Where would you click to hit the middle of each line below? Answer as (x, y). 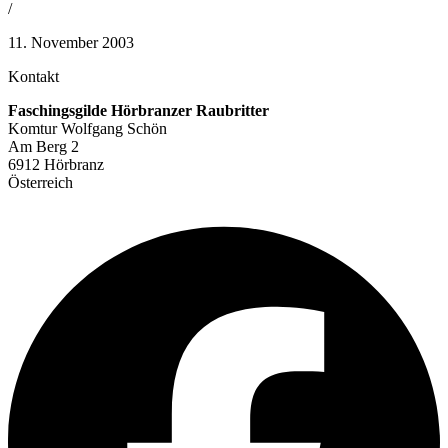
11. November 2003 (71, 42)
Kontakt (33, 76)
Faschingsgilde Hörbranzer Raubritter (138, 110)
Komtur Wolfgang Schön (87, 128)
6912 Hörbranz (56, 164)
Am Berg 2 (43, 146)
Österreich (40, 182)
